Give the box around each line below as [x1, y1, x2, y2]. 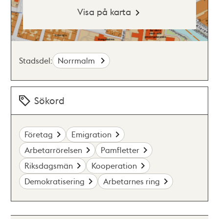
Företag [24, 129, 53, 139]
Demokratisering [24, 175, 85, 186]
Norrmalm [58, 55, 97, 66]
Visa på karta [77, 5, 131, 17]
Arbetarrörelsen [24, 144, 83, 155]
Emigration [71, 129, 112, 139]
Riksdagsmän [24, 160, 73, 171]
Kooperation [91, 160, 137, 171]
